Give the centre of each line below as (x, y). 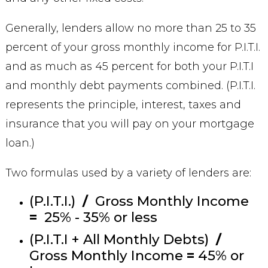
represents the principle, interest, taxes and (123, 105)
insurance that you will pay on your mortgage (130, 124)
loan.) (20, 143)
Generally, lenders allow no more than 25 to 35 (130, 28)
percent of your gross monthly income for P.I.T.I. (133, 47)
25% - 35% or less (97, 217)
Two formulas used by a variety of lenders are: (128, 173)
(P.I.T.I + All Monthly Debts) (122, 239)
